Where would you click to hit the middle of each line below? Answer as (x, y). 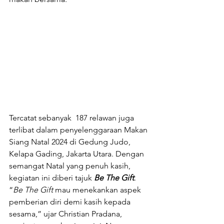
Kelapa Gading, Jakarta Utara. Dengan (77, 153)
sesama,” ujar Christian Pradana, (66, 213)
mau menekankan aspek (98, 189)
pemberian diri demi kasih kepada (71, 201)
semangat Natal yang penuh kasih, (71, 165)
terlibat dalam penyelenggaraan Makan (79, 129)
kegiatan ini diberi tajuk (51, 177)
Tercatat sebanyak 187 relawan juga (72, 117)
